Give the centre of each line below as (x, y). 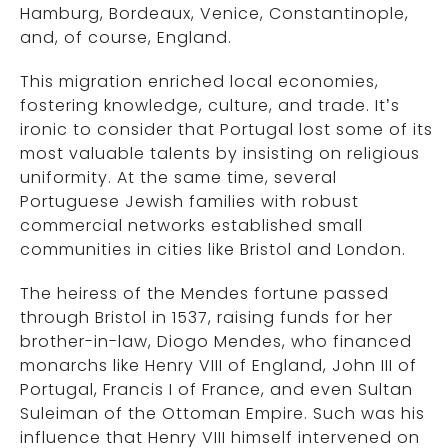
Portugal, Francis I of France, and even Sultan (216, 390)
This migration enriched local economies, (199, 82)
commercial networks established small (191, 226)
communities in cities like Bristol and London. (213, 250)
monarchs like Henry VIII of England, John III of (218, 366)
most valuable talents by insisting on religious (220, 154)
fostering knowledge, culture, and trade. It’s (210, 106)
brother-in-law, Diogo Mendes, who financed (216, 342)
